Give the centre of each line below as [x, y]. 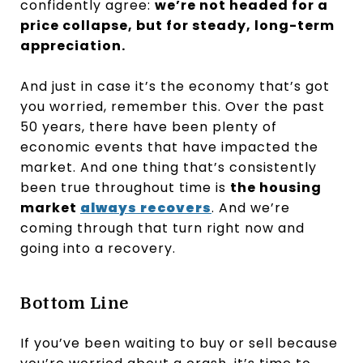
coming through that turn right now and [162, 228]
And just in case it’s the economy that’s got [175, 86]
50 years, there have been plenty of [149, 126]
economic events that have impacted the [169, 147]
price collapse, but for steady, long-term [177, 25]
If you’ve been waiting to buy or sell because [179, 343]
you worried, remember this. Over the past [173, 106]
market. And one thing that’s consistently [169, 167]
